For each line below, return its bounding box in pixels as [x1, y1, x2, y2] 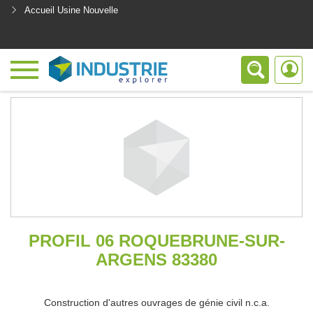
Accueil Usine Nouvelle [24, 5, 118, 15]
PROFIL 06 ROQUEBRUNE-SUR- [28, 231, 285, 250]
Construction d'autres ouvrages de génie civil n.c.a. [43, 297, 270, 308]
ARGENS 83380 [96, 250, 217, 269]
